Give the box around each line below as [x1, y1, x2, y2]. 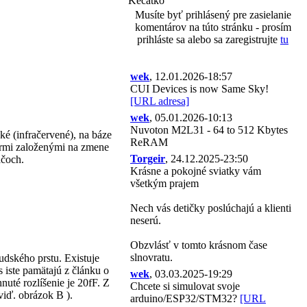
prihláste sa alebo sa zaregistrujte [137, 34, 280, 45]
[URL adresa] [130, 95, 189, 107]
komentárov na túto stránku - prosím [134, 21, 291, 33]
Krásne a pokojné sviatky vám [130, 165, 261, 177]
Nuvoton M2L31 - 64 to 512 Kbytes [130, 124, 288, 136]
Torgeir [130, 153, 165, 164]
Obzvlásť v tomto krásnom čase [130, 239, 267, 251]
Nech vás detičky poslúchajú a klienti [130, 202, 291, 214]
